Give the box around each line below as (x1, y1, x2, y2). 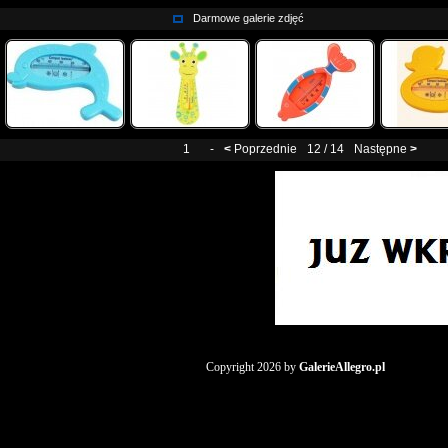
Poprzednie (234, 142, 297, 156)
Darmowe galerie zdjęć (193, 12, 304, 24)
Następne (354, 142, 407, 156)
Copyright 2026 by (206, 360, 299, 374)
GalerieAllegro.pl (299, 360, 385, 374)
